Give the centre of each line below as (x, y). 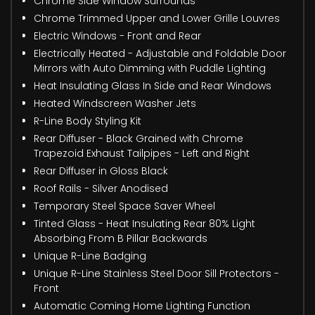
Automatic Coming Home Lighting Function (142, 306)
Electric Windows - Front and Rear (117, 36)
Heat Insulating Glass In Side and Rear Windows (153, 85)
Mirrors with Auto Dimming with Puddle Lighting (150, 68)
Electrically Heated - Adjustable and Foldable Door (160, 53)
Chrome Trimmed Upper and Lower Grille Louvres (157, 18)
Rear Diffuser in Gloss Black (101, 171)
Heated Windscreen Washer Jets (115, 103)
